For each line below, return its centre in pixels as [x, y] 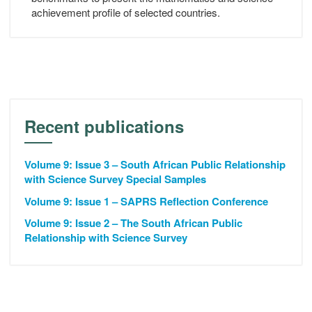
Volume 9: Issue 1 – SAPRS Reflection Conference [146, 201]
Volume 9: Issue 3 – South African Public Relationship [155, 164]
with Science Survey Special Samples [115, 179]
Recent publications [104, 126]
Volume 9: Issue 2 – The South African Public [133, 223]
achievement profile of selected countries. [126, 12]
